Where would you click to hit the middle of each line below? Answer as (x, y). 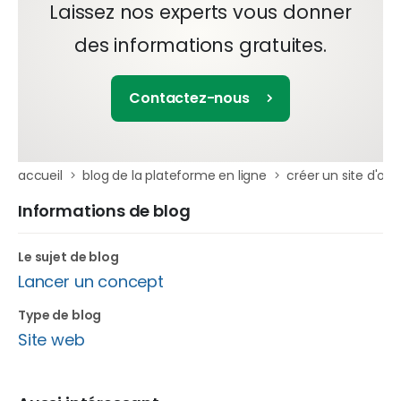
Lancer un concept (91, 281)
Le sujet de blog (68, 256)
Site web (51, 339)
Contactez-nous (189, 98)
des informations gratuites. (200, 45)
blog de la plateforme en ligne (175, 175)
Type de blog (60, 315)
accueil (40, 175)
